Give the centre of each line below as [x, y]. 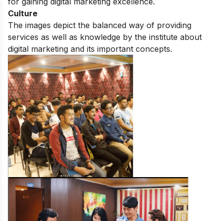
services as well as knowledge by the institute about [105, 37]
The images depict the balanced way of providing [100, 25]
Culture [23, 13]
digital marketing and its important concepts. [91, 49]
